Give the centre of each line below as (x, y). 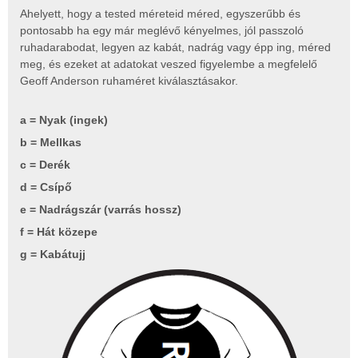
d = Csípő (46, 187)
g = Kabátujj (53, 255)
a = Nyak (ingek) (64, 120)
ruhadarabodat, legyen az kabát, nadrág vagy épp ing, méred (175, 48)
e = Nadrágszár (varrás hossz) (101, 210)
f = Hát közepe (59, 232)
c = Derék (45, 165)
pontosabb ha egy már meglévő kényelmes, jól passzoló (162, 31)
